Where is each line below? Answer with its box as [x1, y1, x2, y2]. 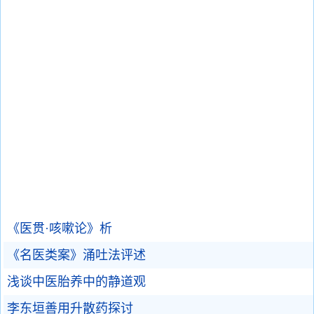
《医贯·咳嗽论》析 [7, 221, 112, 235]
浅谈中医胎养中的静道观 [7, 275, 146, 289]
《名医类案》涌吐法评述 [7, 248, 146, 262]
